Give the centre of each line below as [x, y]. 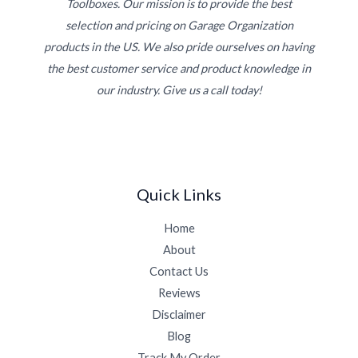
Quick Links [179, 194]
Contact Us [179, 271]
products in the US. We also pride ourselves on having [179, 46]
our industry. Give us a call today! [179, 89]
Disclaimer [179, 314]
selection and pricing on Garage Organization [179, 25]
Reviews [179, 292]
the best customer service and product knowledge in [179, 68]
